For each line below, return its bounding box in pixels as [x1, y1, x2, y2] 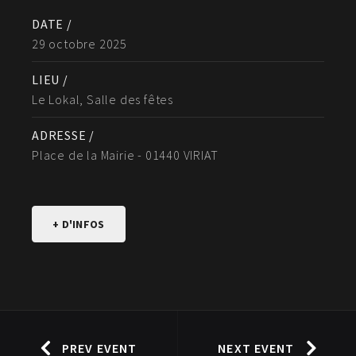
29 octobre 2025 [32, 36, 127, 52]
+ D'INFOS [52, 217, 105, 232]
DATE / [32, 16, 72, 33]
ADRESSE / [32, 127, 95, 144]
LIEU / [32, 72, 68, 88]
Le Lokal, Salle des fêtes [32, 91, 173, 108]
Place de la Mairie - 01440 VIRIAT [32, 147, 219, 164]
